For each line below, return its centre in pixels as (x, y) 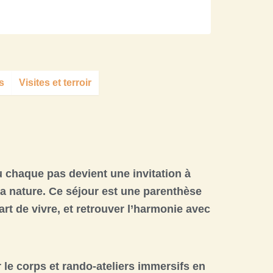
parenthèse (172, 191)
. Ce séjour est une (93, 191)
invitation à (162, 174)
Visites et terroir (55, 83)
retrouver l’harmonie (129, 209)
